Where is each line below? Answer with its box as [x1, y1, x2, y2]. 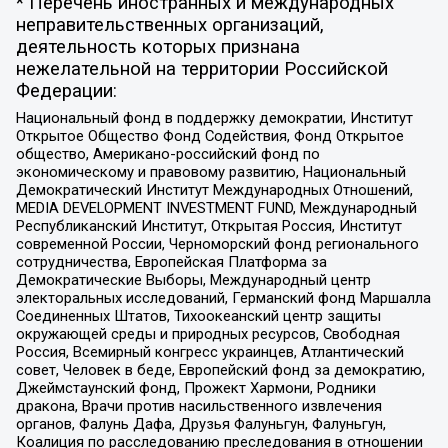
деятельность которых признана [15, 35, 300, 58]
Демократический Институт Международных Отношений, [15, 181, 413, 200]
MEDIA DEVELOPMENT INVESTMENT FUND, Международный [15, 199, 417, 218]
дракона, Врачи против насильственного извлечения [15, 397, 382, 416]
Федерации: [15, 79, 117, 102]
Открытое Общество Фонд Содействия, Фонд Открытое [15, 127, 404, 146]
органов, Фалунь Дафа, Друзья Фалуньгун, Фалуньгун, [15, 415, 386, 434]
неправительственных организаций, [15, 13, 324, 36]
